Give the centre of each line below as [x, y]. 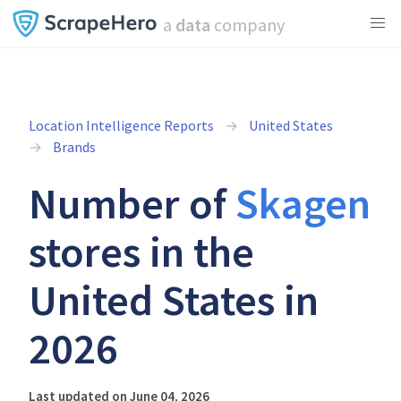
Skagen [303, 203]
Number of [132, 203]
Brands [74, 147]
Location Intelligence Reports [121, 125]
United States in [174, 300]
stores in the [141, 252]
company [247, 25]
